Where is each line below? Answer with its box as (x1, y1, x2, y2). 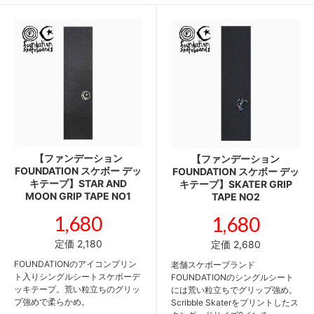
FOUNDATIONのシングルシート (171, 271, 294, 282)
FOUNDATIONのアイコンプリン (14, 258, 137, 269)
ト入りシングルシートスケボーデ (14, 271, 140, 282)
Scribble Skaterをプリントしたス (171, 296, 299, 308)
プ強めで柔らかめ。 (14, 296, 90, 307)
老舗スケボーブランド (171, 259, 255, 270)
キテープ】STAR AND (29, 177, 127, 189)
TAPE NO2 (211, 190, 260, 203)
